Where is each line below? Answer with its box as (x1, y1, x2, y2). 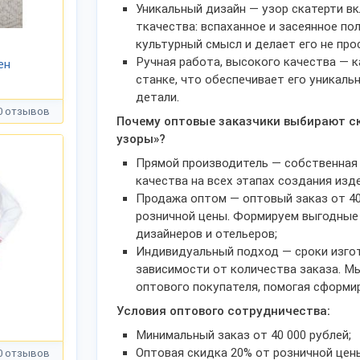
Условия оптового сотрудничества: (117, 304, 330, 318)
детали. (136, 90, 179, 104)
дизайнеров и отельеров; (136, 227, 277, 241)
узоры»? (117, 132, 166, 146)
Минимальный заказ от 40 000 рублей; (136, 328, 351, 342)
